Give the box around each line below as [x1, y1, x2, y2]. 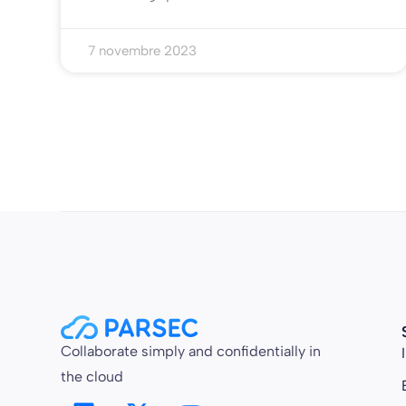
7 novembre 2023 [88, 43, 198, 60]
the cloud [61, 368, 124, 386]
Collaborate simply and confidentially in [61, 343, 322, 361]
